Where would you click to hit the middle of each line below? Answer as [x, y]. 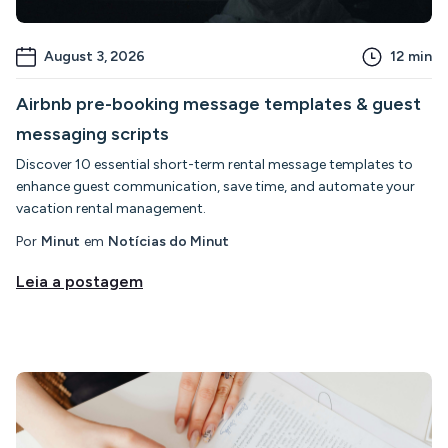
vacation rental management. [111, 209]
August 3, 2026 [94, 57]
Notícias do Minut [168, 242]
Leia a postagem [79, 282]
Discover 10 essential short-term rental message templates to [214, 165]
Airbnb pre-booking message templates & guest [218, 104]
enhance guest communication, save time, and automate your [215, 187]
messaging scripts [92, 134]
